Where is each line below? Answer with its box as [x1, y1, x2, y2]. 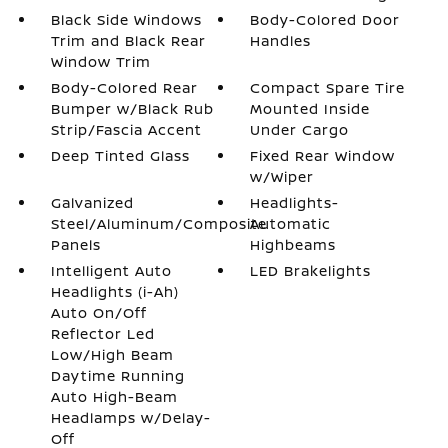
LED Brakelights [250, 261, 372, 280]
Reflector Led [50, 324, 155, 343]
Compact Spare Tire [250, 78, 406, 97]
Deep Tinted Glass [50, 146, 190, 165]
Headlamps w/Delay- [50, 408, 211, 427]
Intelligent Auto [50, 261, 172, 280]
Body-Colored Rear [50, 78, 198, 97]
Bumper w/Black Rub [50, 99, 214, 118]
